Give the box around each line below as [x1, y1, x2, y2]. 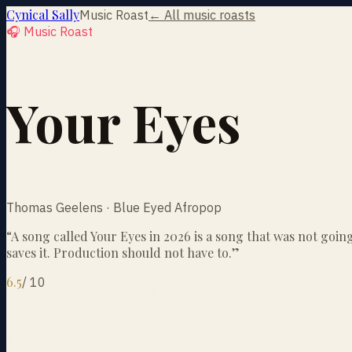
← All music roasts [148, 7, 255, 23]
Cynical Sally [6, 6, 79, 23]
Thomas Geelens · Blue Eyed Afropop [6, 199, 222, 215]
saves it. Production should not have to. [6, 244, 232, 261]
